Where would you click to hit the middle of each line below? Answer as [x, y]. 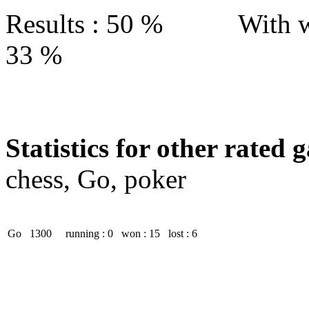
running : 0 [84, 233]
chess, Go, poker [96, 179]
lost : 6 [180, 233]
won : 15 [138, 233]
